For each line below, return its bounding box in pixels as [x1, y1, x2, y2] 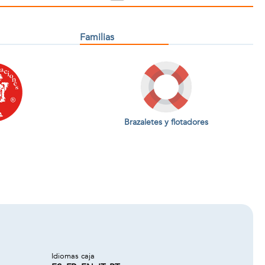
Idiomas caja [51, 251, 95, 261]
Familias [79, 31, 114, 44]
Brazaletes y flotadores [124, 116, 209, 128]
